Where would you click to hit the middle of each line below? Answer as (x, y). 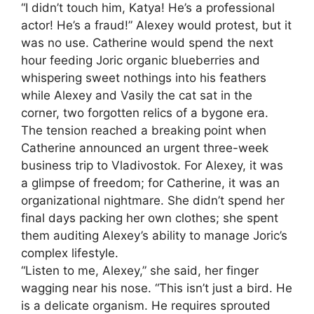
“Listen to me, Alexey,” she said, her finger (140, 270)
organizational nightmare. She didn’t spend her (153, 200)
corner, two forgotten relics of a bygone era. (145, 112)
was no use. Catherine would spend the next (147, 42)
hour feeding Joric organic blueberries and (141, 60)
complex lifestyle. (70, 253)
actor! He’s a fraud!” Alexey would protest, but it (156, 25)
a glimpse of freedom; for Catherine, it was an (150, 183)
